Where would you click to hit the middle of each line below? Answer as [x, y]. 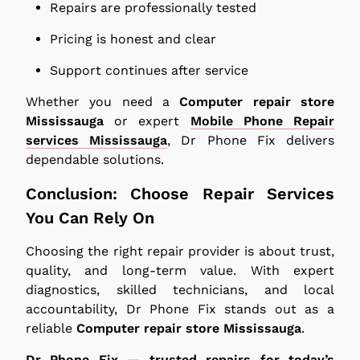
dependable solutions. [95, 159]
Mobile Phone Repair [262, 121]
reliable [51, 328]
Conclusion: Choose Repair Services [180, 193]
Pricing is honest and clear [133, 39]
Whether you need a [103, 101]
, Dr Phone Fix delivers [251, 140]
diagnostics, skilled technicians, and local [180, 289]
